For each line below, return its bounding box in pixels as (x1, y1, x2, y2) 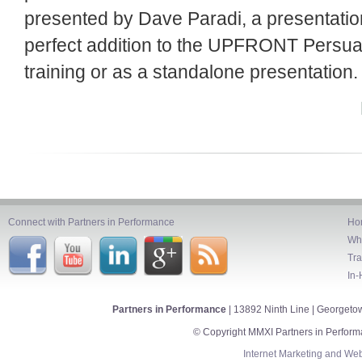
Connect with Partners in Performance (8, 216, 175, 228)
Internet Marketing (242, 348, 322, 359)
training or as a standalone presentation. (24, 61, 358, 82)
